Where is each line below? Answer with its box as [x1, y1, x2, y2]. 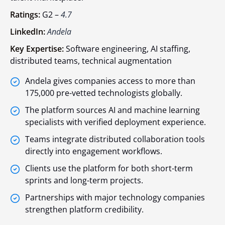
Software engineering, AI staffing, [64, 43, 190, 55]
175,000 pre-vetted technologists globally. [25, 87, 182, 99]
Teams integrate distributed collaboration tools [25, 134, 205, 145]
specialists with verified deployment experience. [25, 117, 206, 128]
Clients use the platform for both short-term [25, 163, 193, 174]
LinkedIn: [10, 26, 47, 38]
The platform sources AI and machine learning [25, 104, 200, 116]
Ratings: [10, 9, 42, 21]
